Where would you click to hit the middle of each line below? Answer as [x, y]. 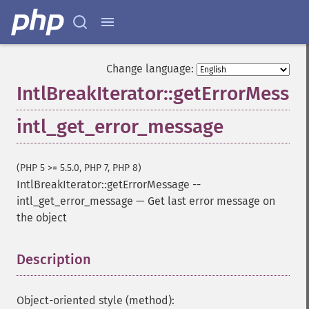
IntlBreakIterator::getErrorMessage [103, 185]
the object [42, 218]
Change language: [150, 69]
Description [54, 259]
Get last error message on [211, 201]
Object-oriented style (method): [96, 300]
